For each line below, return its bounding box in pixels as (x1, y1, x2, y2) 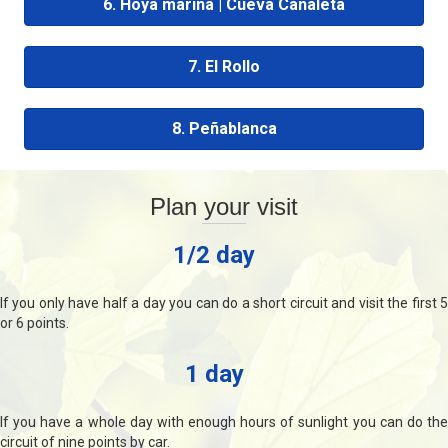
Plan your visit (150, 192, 298, 220)
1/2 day (173, 240, 255, 269)
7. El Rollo (188, 56, 260, 76)
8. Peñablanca (171, 118, 277, 138)
